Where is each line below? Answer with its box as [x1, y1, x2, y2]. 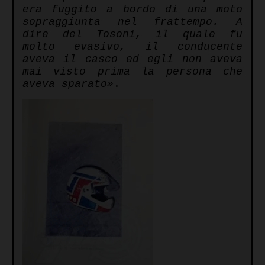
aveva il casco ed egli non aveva [22, 53, 243, 66]
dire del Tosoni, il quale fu [22, 28, 243, 41]
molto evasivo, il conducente [22, 41, 243, 53]
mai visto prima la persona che [22, 66, 243, 78]
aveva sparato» [22, 78, 114, 91]
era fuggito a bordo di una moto [22, 4, 243, 16]
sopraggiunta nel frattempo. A [22, 16, 243, 28]
